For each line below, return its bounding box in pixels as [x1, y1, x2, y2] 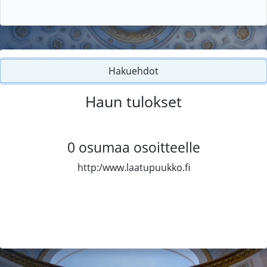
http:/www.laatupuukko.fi [77, 160, 190, 174]
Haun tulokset [85, 91, 182, 111]
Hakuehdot [108, 64, 159, 77]
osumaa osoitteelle [78, 137, 200, 157]
